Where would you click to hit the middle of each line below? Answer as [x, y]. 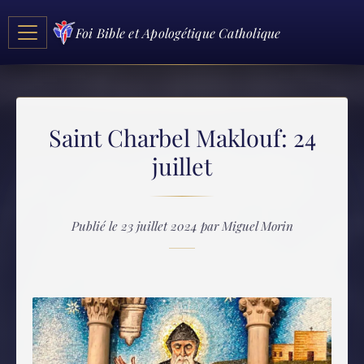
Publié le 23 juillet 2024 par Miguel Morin [182, 226]
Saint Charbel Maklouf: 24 [182, 137]
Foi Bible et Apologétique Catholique [178, 32]
